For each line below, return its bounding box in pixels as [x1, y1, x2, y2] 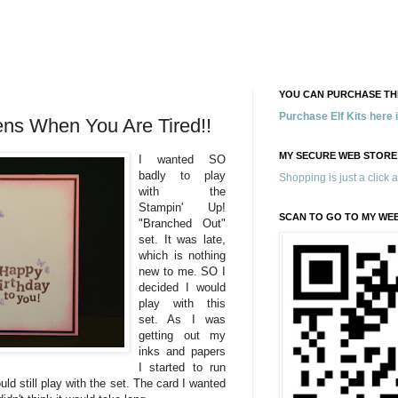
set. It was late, [139, 232, 226, 246]
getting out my [139, 328, 226, 342]
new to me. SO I [139, 264, 226, 278]
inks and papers [139, 344, 226, 358]
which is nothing [139, 248, 226, 262]
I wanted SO [139, 152, 226, 166]
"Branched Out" [139, 216, 226, 230]
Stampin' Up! [139, 200, 226, 214]
